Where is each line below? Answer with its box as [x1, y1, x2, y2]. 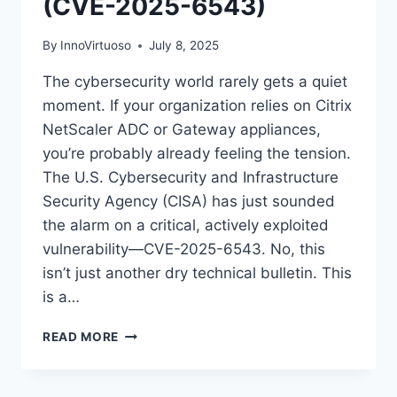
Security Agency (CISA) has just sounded [43, 192, 335, 211]
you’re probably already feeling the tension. [43, 144, 351, 163]
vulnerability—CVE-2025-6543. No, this [43, 240, 325, 259]
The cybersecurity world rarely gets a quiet [43, 73, 347, 91]
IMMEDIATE [118, 362, 191, 378]
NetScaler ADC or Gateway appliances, [43, 121, 321, 139]
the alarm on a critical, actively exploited [43, 216, 329, 235]
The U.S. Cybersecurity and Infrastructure [43, 168, 339, 187]
